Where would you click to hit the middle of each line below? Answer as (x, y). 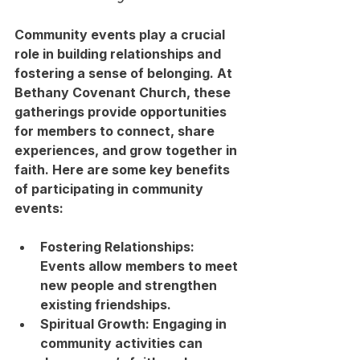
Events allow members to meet (141, 266)
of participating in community (110, 188)
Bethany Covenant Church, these (124, 92)
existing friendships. (106, 304)
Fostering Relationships (115, 246)
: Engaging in (188, 323)
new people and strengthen (130, 285)
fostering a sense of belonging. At (125, 73)
